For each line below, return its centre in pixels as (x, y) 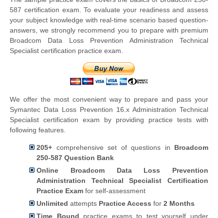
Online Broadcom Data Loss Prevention (122, 170)
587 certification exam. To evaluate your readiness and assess (109, 10)
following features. (38, 130)
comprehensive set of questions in (113, 147)
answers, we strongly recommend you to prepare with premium (109, 30)
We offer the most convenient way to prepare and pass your (109, 100)
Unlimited (52, 203)
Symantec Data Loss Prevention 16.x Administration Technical (109, 110)
